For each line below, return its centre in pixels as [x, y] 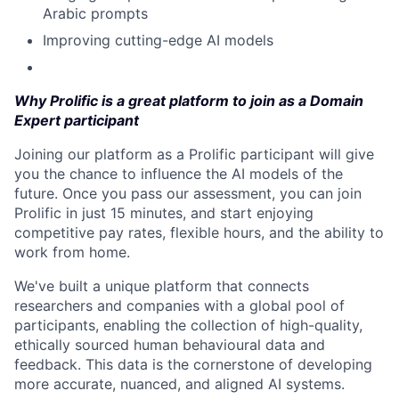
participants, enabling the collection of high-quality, [188, 325]
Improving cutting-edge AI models [158, 40]
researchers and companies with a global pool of [179, 305]
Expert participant [77, 120]
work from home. [72, 252]
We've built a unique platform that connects [162, 285]
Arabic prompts [95, 13]
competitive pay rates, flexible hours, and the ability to [199, 232]
